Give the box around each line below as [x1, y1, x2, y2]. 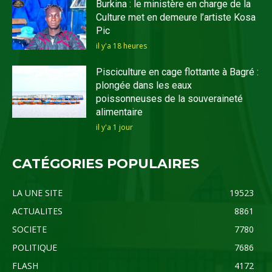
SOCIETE [12, 223, 47, 236]
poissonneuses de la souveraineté [96, 93, 243, 105]
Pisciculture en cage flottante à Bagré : [96, 66, 259, 78]
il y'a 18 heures [96, 41, 148, 52]
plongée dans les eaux [96, 80, 192, 92]
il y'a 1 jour [96, 122, 134, 133]
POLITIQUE [12, 242, 57, 254]
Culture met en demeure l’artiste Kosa [96, 12, 256, 24]
